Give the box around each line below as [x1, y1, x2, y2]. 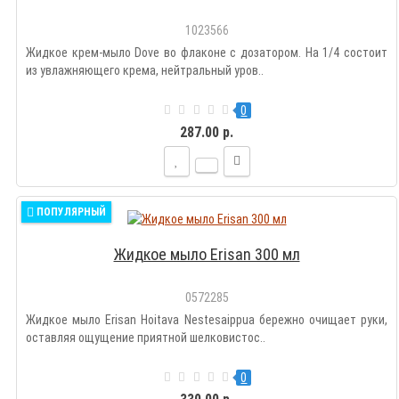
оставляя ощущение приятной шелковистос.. [26, 330, 265, 346]
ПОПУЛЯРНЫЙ [37, 206, 106, 219]
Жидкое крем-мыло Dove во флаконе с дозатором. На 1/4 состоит [26, 45, 387, 61]
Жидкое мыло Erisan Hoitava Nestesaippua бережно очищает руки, [26, 313, 387, 328]
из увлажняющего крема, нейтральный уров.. [26, 63, 264, 78]
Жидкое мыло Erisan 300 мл [113, 245, 300, 265]
